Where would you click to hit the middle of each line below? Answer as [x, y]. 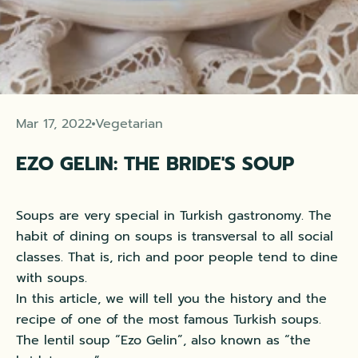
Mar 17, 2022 [54, 124]
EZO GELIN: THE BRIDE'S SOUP [155, 164]
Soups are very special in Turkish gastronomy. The [174, 216]
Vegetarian [129, 124]
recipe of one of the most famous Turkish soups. [169, 320]
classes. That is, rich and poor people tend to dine [177, 258]
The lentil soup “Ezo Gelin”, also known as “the [163, 341]
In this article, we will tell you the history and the [171, 299]
